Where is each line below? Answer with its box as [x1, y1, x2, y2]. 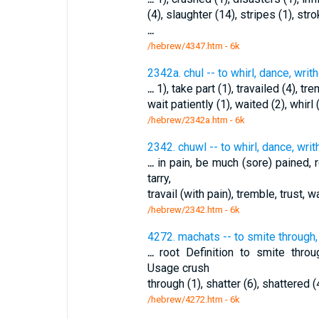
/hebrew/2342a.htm [147, 115, 228, 125]
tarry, [147, 172, 171, 185]
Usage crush [147, 261, 209, 275]
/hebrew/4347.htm [147, 41, 223, 51]
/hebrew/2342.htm [147, 204, 223, 215]
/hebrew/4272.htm [147, 294, 223, 305]
